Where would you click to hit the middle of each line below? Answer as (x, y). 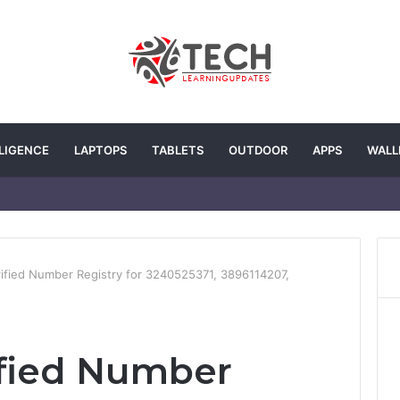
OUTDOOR (258, 150)
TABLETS (178, 150)
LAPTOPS (100, 150)
